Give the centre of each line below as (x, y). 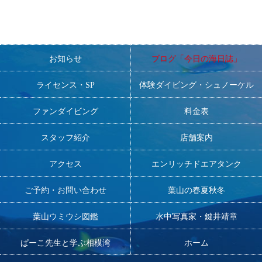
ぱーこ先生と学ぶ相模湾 (65, 243)
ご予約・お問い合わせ (65, 190)
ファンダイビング (65, 111)
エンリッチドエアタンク (196, 164)
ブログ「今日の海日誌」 (196, 58)
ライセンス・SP (65, 85)
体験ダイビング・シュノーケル (196, 85)
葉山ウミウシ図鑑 (65, 216)
